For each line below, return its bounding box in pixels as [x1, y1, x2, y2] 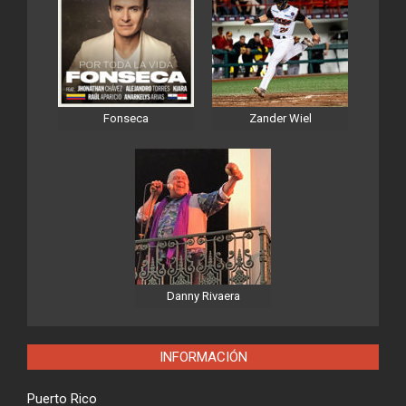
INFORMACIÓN [159, 349, 247, 366]
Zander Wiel [248, 111, 312, 126]
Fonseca [103, 111, 149, 126]
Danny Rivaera [166, 289, 240, 304]
